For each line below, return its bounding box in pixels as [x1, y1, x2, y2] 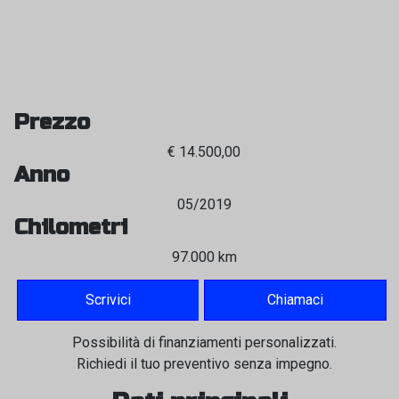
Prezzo [14, 110, 90, 135]
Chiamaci [267, 291, 324, 308]
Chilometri [14, 215, 127, 240]
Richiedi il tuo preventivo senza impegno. [76, 355, 332, 372]
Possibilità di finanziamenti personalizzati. [71, 334, 337, 351]
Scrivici [85, 291, 132, 308]
